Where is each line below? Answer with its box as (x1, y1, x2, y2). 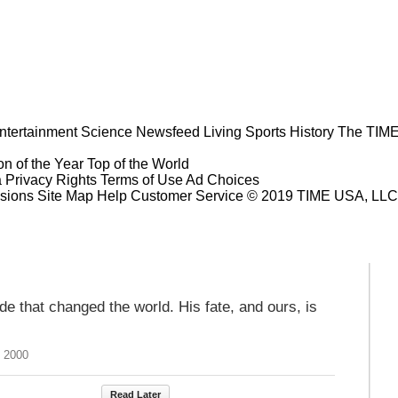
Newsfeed (136, 123, 200, 139)
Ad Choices (186, 171, 263, 187)
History (290, 123, 334, 139)
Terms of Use (100, 171, 183, 187)
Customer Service (131, 187, 243, 203)
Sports (245, 123, 286, 139)
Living (203, 123, 242, 139)
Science (81, 123, 132, 139)
